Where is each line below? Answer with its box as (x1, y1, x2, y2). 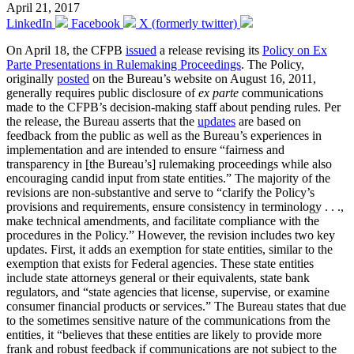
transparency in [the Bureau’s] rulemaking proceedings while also (6, 156, 332, 171)
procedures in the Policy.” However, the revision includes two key (6, 228, 335, 242)
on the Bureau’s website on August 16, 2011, (89, 71, 316, 85)
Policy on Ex (262, 43, 327, 57)
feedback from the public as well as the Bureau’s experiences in (6, 128, 322, 142)
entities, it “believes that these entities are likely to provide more (6, 327, 322, 341)
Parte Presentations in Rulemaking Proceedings (6, 57, 241, 71)
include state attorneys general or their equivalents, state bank (6, 270, 310, 284)
